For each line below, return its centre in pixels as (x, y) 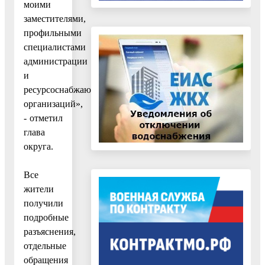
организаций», (53, 104)
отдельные (45, 245)
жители (39, 189)
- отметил (43, 118)
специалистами (55, 47)
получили (43, 203)
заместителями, (55, 18)
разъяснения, (50, 231)
